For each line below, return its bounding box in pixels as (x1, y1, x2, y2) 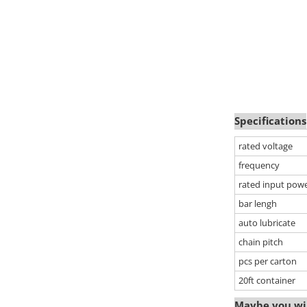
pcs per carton (238, 255, 297, 268)
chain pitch (238, 236, 283, 249)
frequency (238, 159, 280, 172)
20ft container (238, 274, 295, 287)
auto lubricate (238, 217, 295, 230)
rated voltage (238, 140, 293, 153)
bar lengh (238, 197, 277, 210)
